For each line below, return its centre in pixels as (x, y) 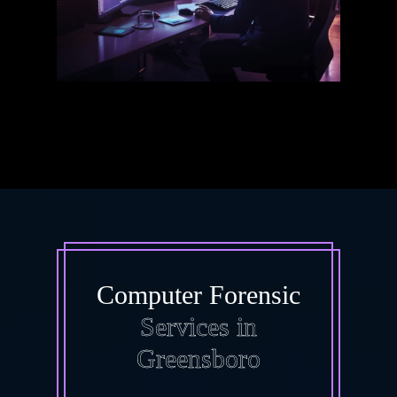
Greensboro (198, 359)
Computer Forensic (198, 295)
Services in (198, 327)
